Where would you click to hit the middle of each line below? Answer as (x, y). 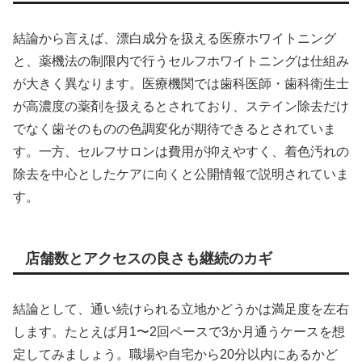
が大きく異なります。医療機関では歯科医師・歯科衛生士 (181, 83)
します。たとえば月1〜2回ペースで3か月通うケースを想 (179, 332)
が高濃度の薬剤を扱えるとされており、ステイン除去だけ (181, 106)
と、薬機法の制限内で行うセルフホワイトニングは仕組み (181, 61)
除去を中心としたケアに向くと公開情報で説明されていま (181, 174)
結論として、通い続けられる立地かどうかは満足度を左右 (181, 309)
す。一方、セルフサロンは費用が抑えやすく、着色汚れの (181, 151)
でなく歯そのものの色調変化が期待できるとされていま (175, 128)
